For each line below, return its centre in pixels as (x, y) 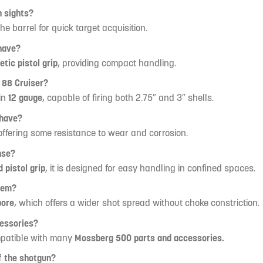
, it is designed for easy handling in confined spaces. (150, 168)
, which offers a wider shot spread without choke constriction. (136, 203)
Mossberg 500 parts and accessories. (149, 237)
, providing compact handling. (117, 63)
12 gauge (25, 98)
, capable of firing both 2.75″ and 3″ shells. (128, 98)
